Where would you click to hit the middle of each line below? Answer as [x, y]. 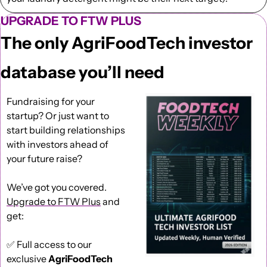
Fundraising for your [51, 102]
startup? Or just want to [58, 116]
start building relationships [66, 130]
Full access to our [53, 245]
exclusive [27, 259]
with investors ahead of [58, 145]
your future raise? [44, 159]
